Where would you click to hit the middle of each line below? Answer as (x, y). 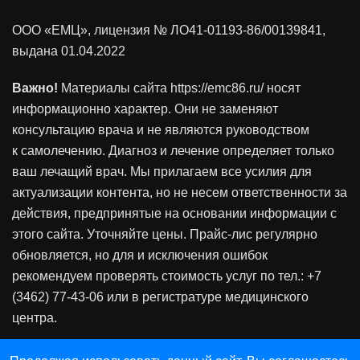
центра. (35, 317)
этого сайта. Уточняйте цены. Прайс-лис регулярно (165, 234)
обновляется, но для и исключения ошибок (140, 255)
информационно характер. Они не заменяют (145, 108)
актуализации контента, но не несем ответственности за (180, 192)
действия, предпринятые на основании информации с (174, 213)
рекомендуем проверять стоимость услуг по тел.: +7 (167, 276)
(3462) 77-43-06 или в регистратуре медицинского (160, 297)
